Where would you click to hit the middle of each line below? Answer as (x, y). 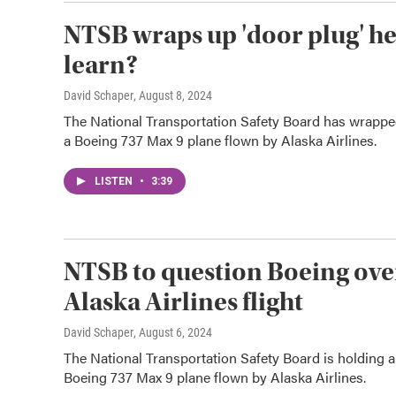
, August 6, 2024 (173, 332)
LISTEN (115, 181)
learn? (101, 65)
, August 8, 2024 (173, 95)
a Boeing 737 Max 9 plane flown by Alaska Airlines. (220, 140)
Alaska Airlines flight (183, 302)
